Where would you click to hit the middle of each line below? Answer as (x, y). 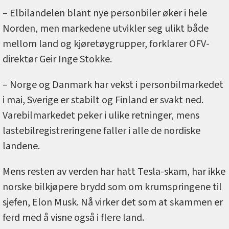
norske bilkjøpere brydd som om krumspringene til (112, 187)
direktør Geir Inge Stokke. (57, 60)
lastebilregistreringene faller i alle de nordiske (101, 131)
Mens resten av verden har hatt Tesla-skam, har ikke (114, 172)
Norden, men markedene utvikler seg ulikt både (106, 29)
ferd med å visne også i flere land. (73, 218)
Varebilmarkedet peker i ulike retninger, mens (101, 116)
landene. (21, 146)
